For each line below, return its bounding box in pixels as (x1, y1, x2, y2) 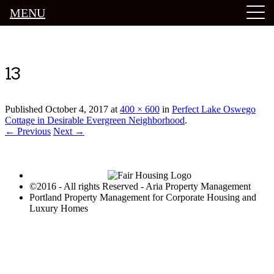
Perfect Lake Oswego (172, 104, 256, 115)
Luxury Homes (29, 203, 88, 214)
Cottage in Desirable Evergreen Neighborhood (5, 115, 185, 126)
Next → (53, 126, 84, 137)
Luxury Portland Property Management (5, 40, 217, 54)
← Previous (5, 126, 51, 137)
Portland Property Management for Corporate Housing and (29, 192, 256, 203)
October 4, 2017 (45, 104, 108, 115)
